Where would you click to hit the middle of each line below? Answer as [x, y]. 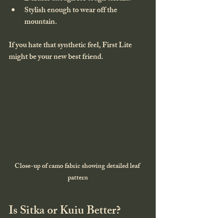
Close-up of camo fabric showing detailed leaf [78, 166]
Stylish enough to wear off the [72, 11]
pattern [78, 178]
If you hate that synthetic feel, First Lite [71, 46]
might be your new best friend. [56, 57]
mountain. [41, 22]
